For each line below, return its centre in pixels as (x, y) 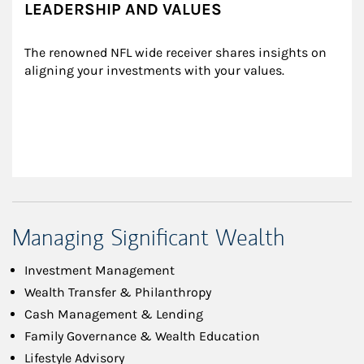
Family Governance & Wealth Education (142, 336)
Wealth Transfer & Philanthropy (118, 292)
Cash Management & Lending (114, 314)
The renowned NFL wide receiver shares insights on (177, 53)
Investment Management (100, 271)
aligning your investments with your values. (154, 71)
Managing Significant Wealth (149, 238)
